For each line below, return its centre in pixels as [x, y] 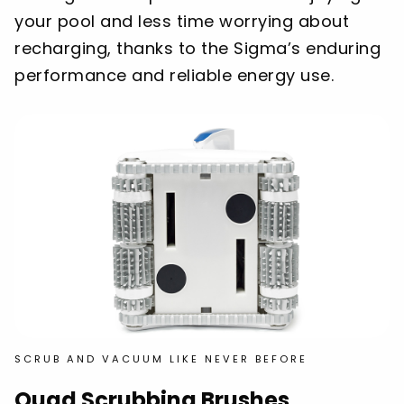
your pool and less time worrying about [182, 21]
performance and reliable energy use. [174, 75]
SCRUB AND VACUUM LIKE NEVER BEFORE [161, 359]
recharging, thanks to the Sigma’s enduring [197, 48]
